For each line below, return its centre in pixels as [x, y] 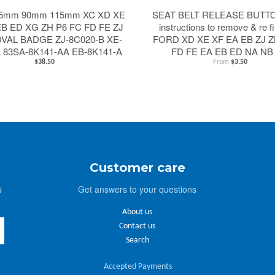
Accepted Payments [137, 266]
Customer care [137, 167]
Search [137, 240]
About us [137, 212]
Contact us [137, 226]
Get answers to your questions [137, 189]
